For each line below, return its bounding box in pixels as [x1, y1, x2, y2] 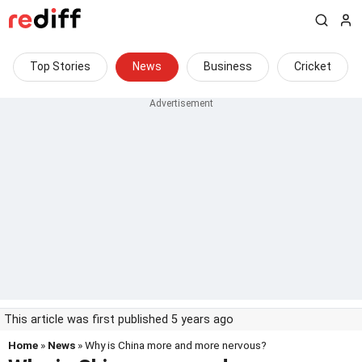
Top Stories [30, 60, 90, 73]
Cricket [294, 60, 331, 73]
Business [204, 60, 252, 73]
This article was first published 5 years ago [4, 313, 234, 326]
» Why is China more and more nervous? [75, 339, 267, 351]
